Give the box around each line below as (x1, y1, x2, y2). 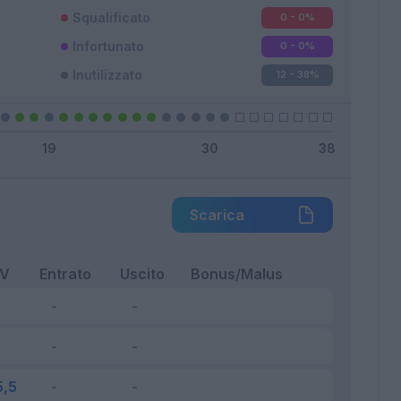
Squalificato (73, 10, 150, 26)
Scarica (190, 205, 244, 224)
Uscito (120, 264, 165, 283)
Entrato (39, 264, 91, 283)
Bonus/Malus (191, 264, 283, 283)
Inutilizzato (73, 67, 142, 83)
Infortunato (73, 38, 144, 55)
